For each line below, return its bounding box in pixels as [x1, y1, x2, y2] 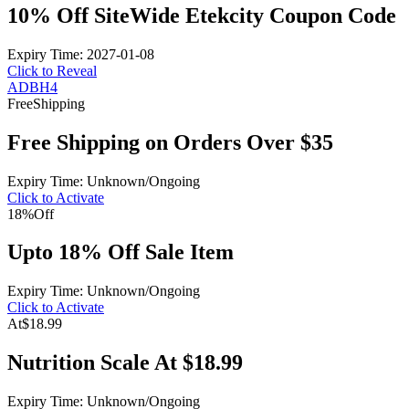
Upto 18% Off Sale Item [7, 240, 234, 265]
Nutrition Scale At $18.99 [7, 351, 243, 375]
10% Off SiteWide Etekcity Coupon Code [7, 3, 396, 27]
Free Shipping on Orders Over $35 [7, 130, 333, 154]
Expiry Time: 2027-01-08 [7, 46, 154, 62]
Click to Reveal [7, 62, 97, 79]
